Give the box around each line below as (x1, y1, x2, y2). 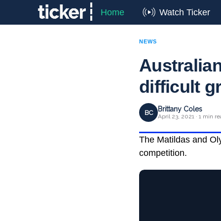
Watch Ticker (159, 7, 210, 17)
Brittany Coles (158, 105, 202, 113)
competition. (139, 148, 187, 158)
